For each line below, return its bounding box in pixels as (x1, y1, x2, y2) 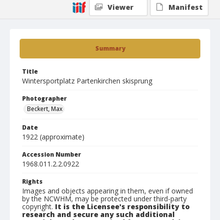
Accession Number (22, 150, 81, 159)
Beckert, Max (27, 105, 62, 113)
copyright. (22, 202, 55, 211)
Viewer (108, 2, 134, 12)
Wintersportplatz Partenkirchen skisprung (22, 76, 152, 85)
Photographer (22, 94, 67, 103)
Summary (95, 44, 125, 53)
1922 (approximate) (22, 132, 84, 141)
